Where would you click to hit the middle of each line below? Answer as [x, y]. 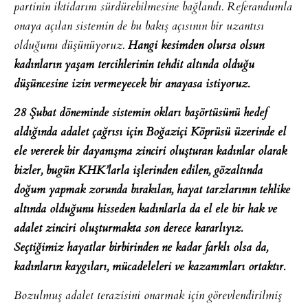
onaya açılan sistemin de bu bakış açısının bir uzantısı [139, 26]
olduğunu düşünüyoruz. [71, 46]
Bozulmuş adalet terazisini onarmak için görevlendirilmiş [148, 297]
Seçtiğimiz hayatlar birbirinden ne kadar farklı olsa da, [141, 248]
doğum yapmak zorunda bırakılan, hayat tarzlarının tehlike [152, 190]
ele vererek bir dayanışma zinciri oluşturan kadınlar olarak [150, 152]
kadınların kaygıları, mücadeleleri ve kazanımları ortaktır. [150, 267]
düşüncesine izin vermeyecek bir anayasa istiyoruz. [132, 84]
